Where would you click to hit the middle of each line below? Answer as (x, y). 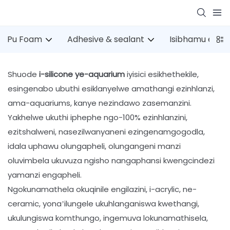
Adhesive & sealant (106, 39)
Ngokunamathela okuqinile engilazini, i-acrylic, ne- (102, 189)
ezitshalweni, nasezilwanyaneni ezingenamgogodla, (106, 131)
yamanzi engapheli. (45, 175)
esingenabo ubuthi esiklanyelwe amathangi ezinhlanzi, (111, 88)
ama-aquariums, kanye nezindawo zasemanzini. (100, 103)
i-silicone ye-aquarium (83, 74)
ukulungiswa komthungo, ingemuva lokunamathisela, (108, 218)
